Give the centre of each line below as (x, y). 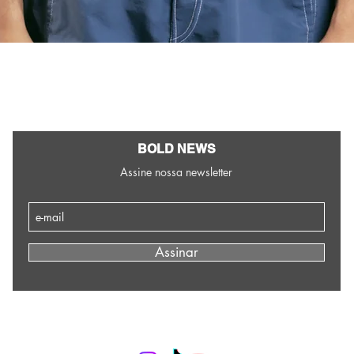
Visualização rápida (177, 62)
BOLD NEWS (177, 149)
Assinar (177, 252)
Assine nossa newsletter (176, 171)
